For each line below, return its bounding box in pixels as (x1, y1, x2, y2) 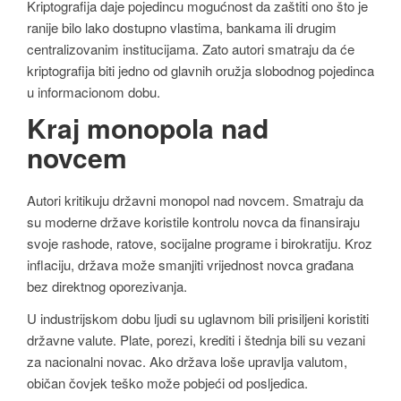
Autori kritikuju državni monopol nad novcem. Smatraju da (27, 191, 363, 210)
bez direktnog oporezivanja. (27, 277, 187, 296)
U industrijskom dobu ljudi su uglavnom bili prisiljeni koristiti (27, 308, 369, 328)
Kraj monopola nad (27, 108, 269, 148)
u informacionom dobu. (27, 81, 160, 101)
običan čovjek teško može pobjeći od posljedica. (27, 372, 308, 392)
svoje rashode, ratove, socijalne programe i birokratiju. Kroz (27, 234, 372, 253)
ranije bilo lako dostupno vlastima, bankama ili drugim (27, 17, 337, 37)
